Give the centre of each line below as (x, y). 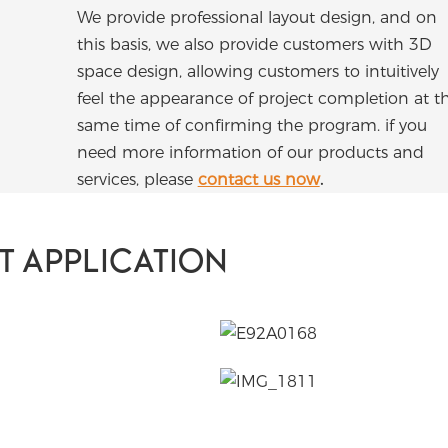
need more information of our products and (250, 153)
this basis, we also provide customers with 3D (254, 45)
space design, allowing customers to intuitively (257, 72)
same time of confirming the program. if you (251, 126)
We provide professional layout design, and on (256, 18)
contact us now (258, 180)
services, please (137, 180)
